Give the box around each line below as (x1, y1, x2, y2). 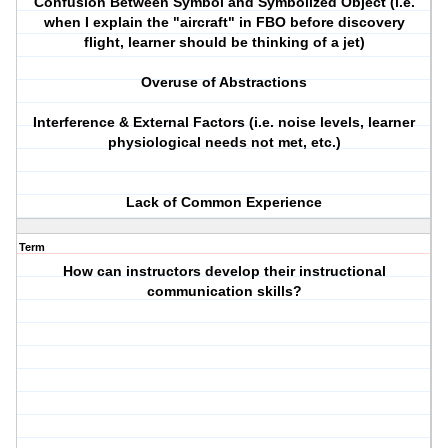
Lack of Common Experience (126, 194, 323, 211)
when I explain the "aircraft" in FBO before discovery (43, 14, 405, 31)
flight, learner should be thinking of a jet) (83, 34, 365, 51)
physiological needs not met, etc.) (107, 134, 341, 151)
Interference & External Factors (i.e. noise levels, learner (33, 114, 416, 131)
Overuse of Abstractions (141, 74, 308, 91)
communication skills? (146, 283, 302, 300)
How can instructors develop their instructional (62, 263, 386, 280)
